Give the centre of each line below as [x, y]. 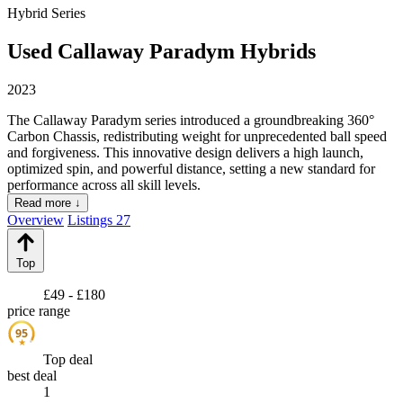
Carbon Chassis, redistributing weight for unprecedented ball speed [197, 137]
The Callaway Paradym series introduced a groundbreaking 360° [191, 121]
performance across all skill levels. [104, 185]
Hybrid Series [46, 13]
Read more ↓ [48, 203]
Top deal [68, 360]
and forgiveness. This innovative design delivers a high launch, [185, 153]
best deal [32, 376]
